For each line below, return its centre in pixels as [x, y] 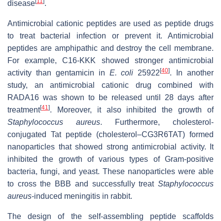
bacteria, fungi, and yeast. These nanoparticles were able [110, 172]
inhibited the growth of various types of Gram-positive [110, 159]
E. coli [121, 73]
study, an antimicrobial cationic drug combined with [110, 85]
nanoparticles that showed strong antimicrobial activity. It [110, 147]
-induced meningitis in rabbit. [82, 196]
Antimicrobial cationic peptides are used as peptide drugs [110, 24]
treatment [24, 110]
